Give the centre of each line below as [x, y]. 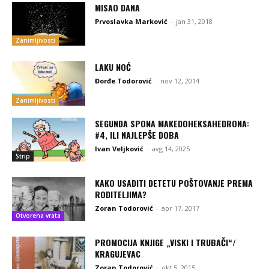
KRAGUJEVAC [118, 254]
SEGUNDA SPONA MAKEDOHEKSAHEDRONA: [172, 123]
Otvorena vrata [38, 216]
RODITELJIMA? [121, 195]
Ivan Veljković [119, 148]
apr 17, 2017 [181, 208]
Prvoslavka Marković [131, 21]
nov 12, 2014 [180, 81]
